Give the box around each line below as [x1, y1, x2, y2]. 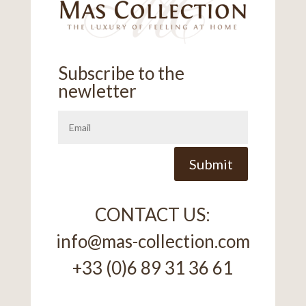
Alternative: [248, 113, 300, 125]
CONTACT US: [95, 204, 211, 226]
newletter [57, 80, 137, 102]
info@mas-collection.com [55, 230, 250, 253]
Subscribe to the [57, 62, 184, 85]
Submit [189, 156, 234, 173]
